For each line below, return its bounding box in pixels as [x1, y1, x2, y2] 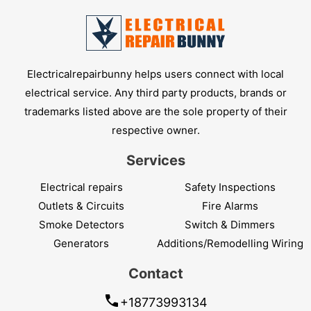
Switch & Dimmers [185, 218, 275, 232]
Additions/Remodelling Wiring [156, 237, 303, 251]
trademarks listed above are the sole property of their [24, 105, 287, 119]
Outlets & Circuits [38, 199, 124, 213]
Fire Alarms [201, 199, 258, 213]
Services [126, 152, 185, 169]
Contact [128, 265, 183, 283]
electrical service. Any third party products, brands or [24, 86, 287, 100]
